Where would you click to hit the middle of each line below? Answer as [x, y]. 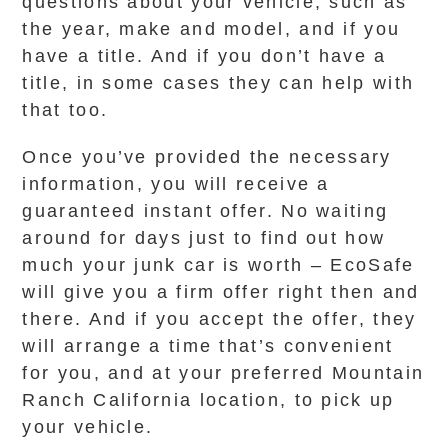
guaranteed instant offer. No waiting [205, 211]
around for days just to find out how [204, 238]
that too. [65, 110]
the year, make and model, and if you [211, 29]
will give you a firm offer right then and [221, 292]
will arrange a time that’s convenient [208, 346]
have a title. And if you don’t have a [204, 56]
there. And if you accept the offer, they [219, 319]
